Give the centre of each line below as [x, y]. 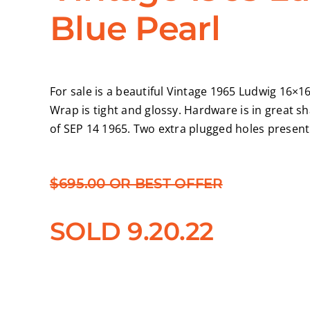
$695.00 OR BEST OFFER [136, 184]
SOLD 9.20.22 [131, 231]
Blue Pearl [135, 28]
